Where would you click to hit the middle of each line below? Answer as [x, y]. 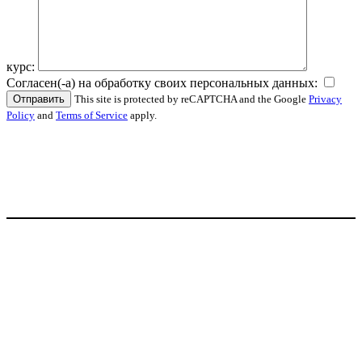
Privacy [325, 99]
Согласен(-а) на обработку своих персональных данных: [164, 83]
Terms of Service [92, 115]
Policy [21, 115]
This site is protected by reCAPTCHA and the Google [192, 99]
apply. [142, 115]
